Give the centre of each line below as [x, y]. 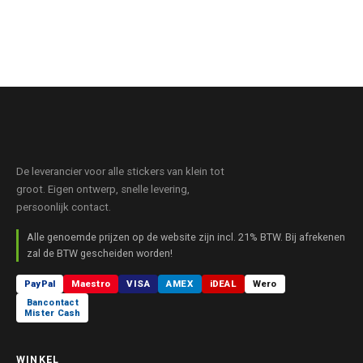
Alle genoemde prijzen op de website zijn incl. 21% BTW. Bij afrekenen [186, 237]
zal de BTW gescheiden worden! [100, 253]
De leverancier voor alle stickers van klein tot [120, 171]
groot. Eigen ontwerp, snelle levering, [103, 189]
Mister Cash [53, 313]
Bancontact [52, 303]
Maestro [91, 284]
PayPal [40, 284]
